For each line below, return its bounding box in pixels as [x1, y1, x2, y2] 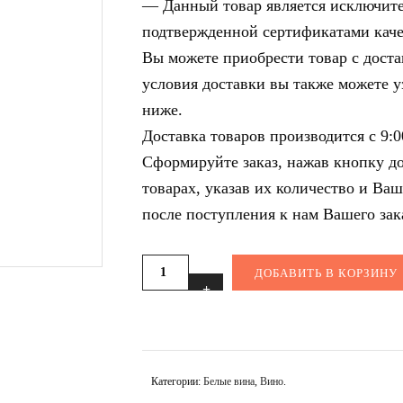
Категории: [151, 375, 203, 388]
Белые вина [203, 375, 255, 388]
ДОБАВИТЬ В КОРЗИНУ [255, 266, 398, 280]
